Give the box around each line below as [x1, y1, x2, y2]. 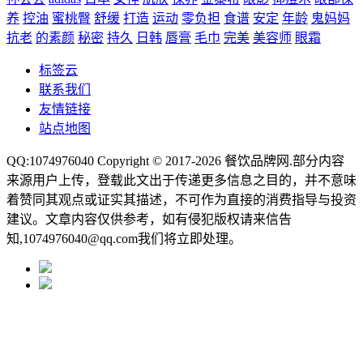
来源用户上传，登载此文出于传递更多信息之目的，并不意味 [6, 173, 357, 188]
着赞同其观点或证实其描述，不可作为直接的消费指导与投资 [6, 193, 357, 207]
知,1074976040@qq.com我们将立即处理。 [6, 232, 241, 246]
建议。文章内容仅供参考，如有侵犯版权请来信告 [6, 212, 292, 227]
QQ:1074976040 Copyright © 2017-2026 [6, 154, 224, 169]
